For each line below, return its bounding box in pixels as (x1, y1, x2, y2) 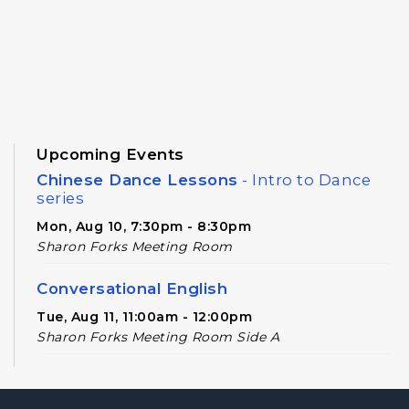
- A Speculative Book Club (161, 370, 376, 389)
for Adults (37, 388, 119, 407)
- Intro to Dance (237, 171, 371, 190)
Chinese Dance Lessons (37, 171, 238, 190)
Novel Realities (37, 370, 162, 389)
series (37, 189, 84, 208)
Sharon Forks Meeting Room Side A (37, 329, 279, 346)
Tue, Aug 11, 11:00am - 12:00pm (37, 309, 252, 326)
